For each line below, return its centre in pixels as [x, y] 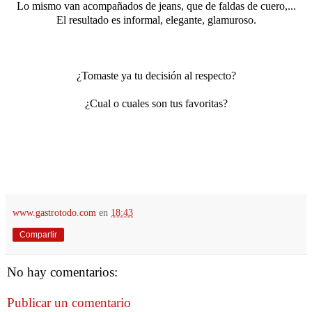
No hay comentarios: [62, 272]
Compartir [38, 235]
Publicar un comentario [69, 303]
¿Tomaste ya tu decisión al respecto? [156, 76]
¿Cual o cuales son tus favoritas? [156, 104]
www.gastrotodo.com [54, 213]
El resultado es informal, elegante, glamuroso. [156, 20]
